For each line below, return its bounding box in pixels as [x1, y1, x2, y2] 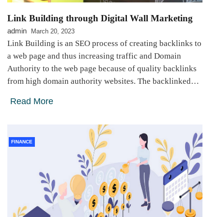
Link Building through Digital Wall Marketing [7, 13, 193, 23]
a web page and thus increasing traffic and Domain [7, 51, 181, 61]
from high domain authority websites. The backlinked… [7, 76, 199, 86]
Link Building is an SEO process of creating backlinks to [7, 38, 201, 48]
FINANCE [11, 139, 32, 144]
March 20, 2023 [31, 27, 75, 35]
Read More [10, 96, 53, 106]
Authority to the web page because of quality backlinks [7, 63, 197, 73]
